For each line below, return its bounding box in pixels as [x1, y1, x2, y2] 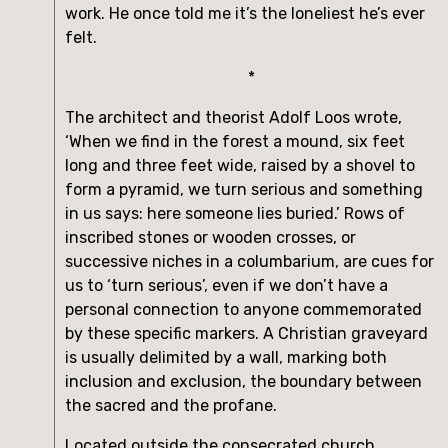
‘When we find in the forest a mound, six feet [65, 131, 405, 151]
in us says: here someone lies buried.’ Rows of [65, 203, 405, 223]
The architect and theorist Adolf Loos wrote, [65, 107, 402, 127]
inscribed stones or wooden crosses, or [65, 227, 356, 247]
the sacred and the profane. [65, 395, 277, 415]
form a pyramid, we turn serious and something [65, 179, 423, 199]
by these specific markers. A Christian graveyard [65, 323, 428, 343]
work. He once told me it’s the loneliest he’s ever [65, 3, 425, 23]
